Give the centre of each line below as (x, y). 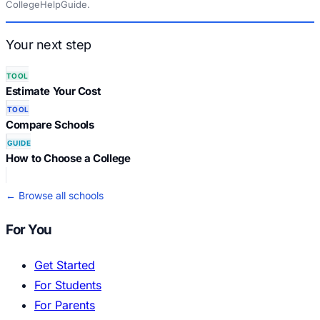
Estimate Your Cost (54, 91)
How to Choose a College (68, 159)
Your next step (49, 45)
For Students (68, 285)
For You (29, 229)
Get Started (65, 265)
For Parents (65, 305)
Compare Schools (50, 125)
